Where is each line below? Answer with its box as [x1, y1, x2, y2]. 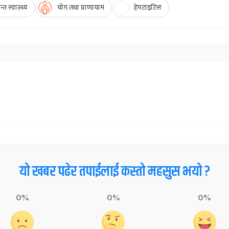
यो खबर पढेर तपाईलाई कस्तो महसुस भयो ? [19, 161, 210, 183]
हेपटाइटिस [134, 2, 162, 14]
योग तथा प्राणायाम [57, 2, 104, 14]
